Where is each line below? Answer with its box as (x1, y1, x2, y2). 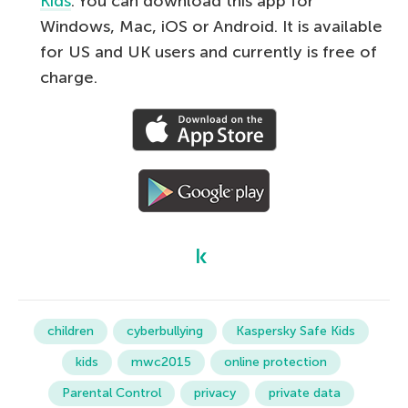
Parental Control (62, 385, 161, 402)
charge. (40, 67, 97, 88)
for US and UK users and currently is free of (40, 42, 377, 63)
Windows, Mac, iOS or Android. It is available (40, 16, 382, 37)
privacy (194, 385, 236, 402)
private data (269, 385, 341, 402)
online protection (224, 354, 327, 371)
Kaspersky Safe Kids (236, 323, 355, 340)
